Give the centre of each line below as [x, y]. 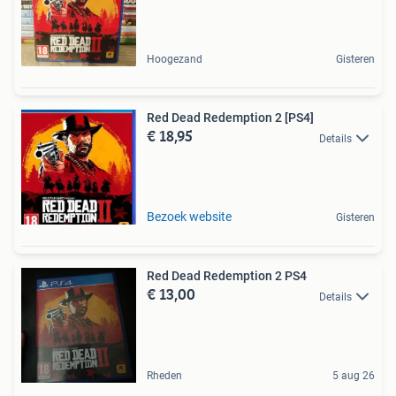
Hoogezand [175, 60]
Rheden [164, 376]
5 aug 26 [354, 376]
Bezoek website [189, 217]
